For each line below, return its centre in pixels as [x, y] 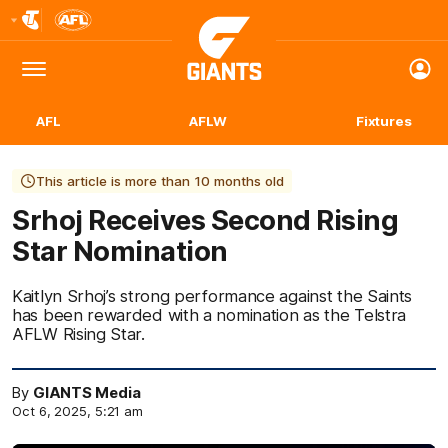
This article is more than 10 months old [160, 181]
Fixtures [383, 121]
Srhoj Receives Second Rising [205, 220]
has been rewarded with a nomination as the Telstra [209, 315]
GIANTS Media [86, 393]
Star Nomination [120, 251]
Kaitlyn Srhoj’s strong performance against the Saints [212, 296]
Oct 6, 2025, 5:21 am [77, 411]
